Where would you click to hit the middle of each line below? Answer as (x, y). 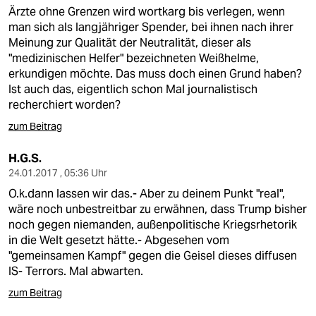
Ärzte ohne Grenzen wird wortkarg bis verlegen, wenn (147, 12)
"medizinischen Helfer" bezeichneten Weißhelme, (134, 58)
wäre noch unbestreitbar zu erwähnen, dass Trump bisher (158, 209)
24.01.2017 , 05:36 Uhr (58, 173)
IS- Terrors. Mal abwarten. (76, 271)
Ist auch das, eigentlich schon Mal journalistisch (133, 89)
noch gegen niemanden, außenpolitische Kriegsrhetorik (153, 225)
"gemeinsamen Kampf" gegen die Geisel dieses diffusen (153, 256)
